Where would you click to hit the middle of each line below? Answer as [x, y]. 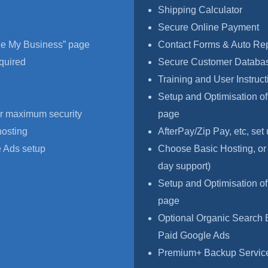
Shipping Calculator [200, 10]
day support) [184, 166]
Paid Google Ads [194, 235]
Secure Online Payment [208, 27]
